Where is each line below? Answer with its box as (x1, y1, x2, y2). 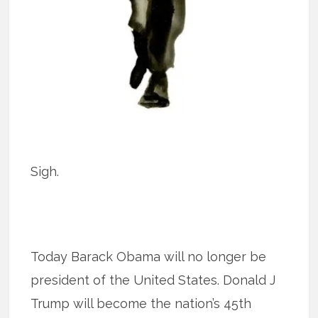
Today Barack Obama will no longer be (31, 248, 267, 264)
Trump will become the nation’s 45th (31, 295, 252, 311)
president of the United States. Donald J (31, 272, 276, 287)
